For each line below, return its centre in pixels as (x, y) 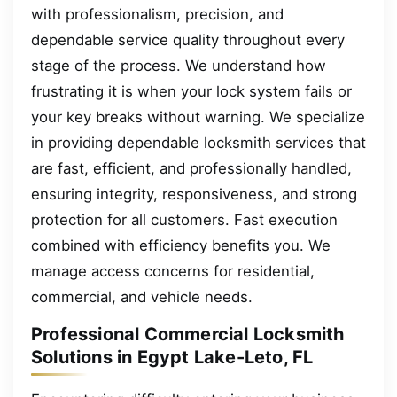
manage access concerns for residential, (173, 271)
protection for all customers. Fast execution (184, 219)
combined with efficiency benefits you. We (181, 245)
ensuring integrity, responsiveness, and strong (194, 194)
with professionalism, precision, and (157, 14)
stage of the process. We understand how (179, 65)
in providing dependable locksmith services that (198, 142)
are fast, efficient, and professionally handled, (191, 168)
